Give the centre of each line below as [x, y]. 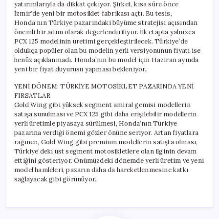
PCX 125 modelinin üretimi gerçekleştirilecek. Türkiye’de [101, 41]
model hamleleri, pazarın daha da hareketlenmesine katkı [101, 170]
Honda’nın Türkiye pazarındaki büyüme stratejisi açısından [106, 22]
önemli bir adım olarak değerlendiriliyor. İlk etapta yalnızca [105, 32]
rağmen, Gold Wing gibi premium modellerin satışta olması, [106, 142]
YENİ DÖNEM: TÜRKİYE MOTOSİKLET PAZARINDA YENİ [104, 86]
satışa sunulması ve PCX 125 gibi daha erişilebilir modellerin [106, 114]
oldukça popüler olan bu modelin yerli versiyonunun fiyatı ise [108, 50]
